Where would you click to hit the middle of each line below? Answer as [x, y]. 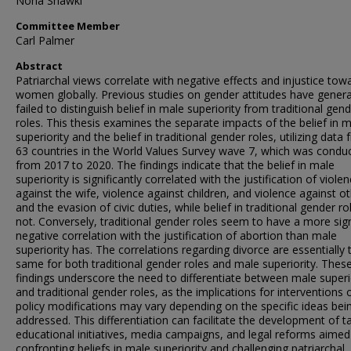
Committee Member [68, 25]
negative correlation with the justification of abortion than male [176, 235]
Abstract [39, 65]
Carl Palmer [45, 40]
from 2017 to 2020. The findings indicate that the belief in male [175, 165]
